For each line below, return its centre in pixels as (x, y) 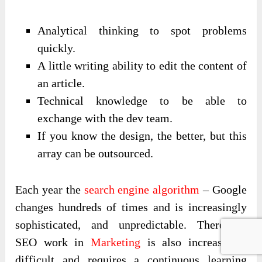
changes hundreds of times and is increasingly (131, 207)
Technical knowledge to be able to (142, 101)
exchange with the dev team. (105, 118)
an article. (61, 83)
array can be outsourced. (96, 154)
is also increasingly (194, 242)
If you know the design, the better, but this (142, 136)
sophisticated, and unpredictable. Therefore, (131, 224)
